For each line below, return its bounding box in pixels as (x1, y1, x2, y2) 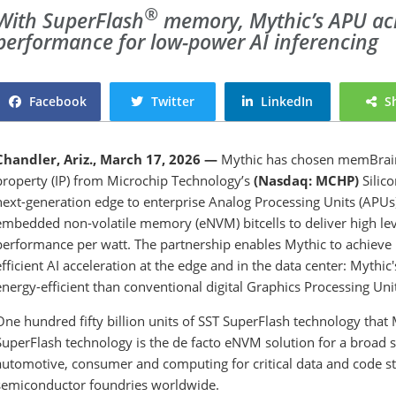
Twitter (151, 93, 194, 110)
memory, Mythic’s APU (158, 5, 367, 34)
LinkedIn (261, 93, 313, 110)
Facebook (29, 93, 87, 110)
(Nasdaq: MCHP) (254, 171, 359, 190)
